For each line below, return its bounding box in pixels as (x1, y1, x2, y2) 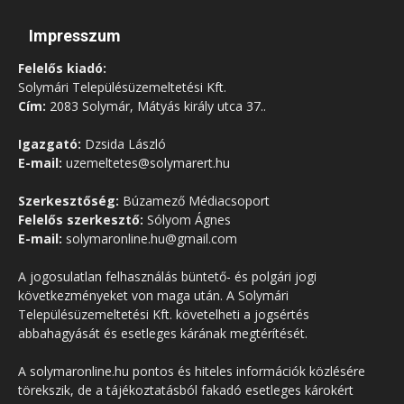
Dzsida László (81, 134, 166, 152)
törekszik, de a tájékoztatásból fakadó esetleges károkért (18, 381, 353, 399)
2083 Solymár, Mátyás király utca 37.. (46, 96, 266, 115)
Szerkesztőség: (18, 191, 119, 209)
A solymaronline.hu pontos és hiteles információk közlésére (18, 362, 365, 380)
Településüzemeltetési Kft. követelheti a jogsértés (18, 305, 309, 323)
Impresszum (29, 25, 121, 45)
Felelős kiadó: (18, 59, 106, 77)
